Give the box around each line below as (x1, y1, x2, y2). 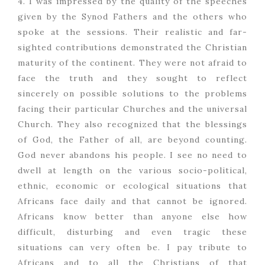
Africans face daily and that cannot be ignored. (18, 196, 247, 207)
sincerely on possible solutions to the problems (18, 88, 247, 99)
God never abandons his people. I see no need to (18, 150, 247, 161)
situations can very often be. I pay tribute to (18, 242, 247, 253)
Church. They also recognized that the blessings (18, 119, 247, 130)
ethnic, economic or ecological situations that (18, 180, 247, 192)
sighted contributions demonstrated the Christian (18, 42, 247, 53)
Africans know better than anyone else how (18, 211, 247, 222)
